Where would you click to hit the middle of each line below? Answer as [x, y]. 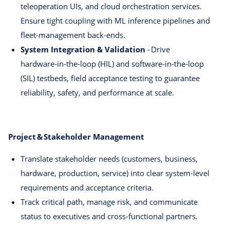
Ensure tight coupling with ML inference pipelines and [115, 21]
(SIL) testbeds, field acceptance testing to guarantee [110, 78]
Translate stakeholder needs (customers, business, [109, 159]
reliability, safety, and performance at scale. [97, 93]
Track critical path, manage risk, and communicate [109, 202]
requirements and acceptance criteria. [87, 188]
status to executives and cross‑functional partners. [109, 216]
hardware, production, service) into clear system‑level [115, 173]
